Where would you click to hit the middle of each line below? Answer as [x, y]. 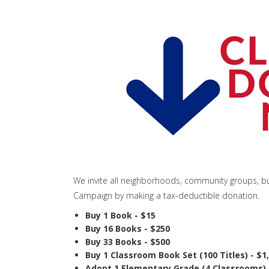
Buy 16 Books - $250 [128, 229]
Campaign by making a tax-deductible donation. [166, 196]
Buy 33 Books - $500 [128, 242]
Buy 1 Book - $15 [120, 216]
